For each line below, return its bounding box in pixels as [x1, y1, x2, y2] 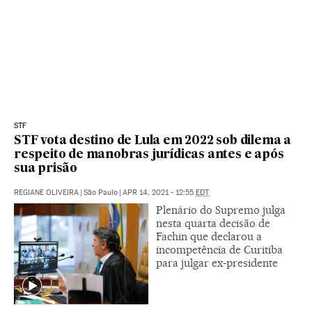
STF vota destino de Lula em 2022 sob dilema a [14, 135, 291, 148]
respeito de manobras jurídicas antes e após [14, 149, 284, 162]
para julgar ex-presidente [156, 256, 278, 270]
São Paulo [84, 188, 118, 198]
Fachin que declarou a [156, 230, 262, 244]
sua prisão [14, 163, 78, 175]
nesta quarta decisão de [156, 217, 270, 231]
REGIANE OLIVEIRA [14, 188, 79, 198]
